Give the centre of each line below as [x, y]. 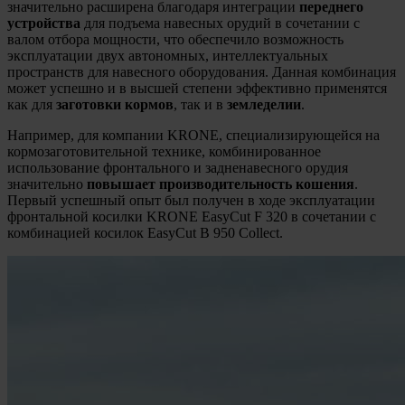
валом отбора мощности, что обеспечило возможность [175, 39]
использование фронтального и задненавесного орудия [178, 167]
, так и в [200, 104]
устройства [44, 23]
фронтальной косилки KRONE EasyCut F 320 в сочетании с [192, 216]
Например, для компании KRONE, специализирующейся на [193, 135]
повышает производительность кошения [221, 184]
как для [32, 104]
